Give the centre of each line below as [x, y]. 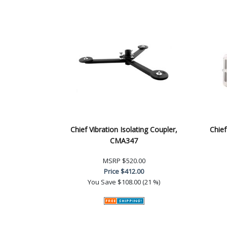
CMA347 [124, 140]
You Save [102, 182]
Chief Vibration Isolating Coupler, [124, 129]
